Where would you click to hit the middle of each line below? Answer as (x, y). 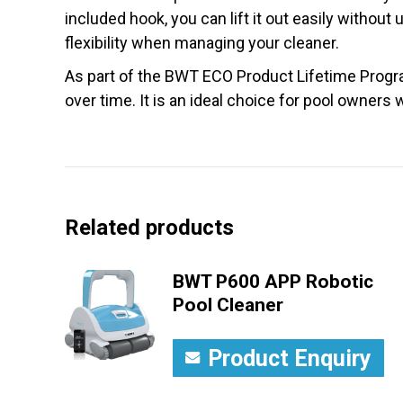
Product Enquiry (290, 358)
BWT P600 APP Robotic (273, 281)
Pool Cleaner (228, 304)
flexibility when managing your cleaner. (202, 42)
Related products (149, 227)
